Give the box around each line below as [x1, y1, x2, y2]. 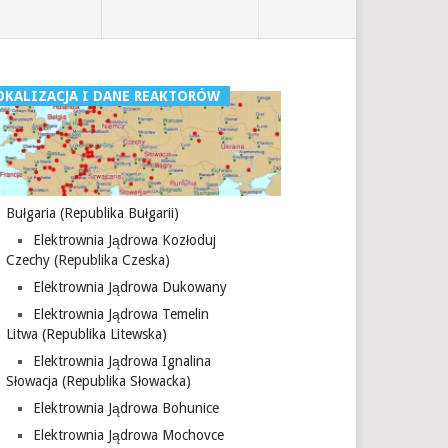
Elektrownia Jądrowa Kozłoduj [32, 232, 216, 249]
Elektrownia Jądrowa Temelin [32, 306, 209, 323]
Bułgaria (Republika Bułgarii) [6, 205, 180, 222]
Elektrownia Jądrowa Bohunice [32, 400, 219, 417]
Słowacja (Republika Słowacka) [6, 373, 192, 390]
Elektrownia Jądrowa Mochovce [32, 427, 224, 444]
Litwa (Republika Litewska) [6, 326, 168, 343]
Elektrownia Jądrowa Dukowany [32, 279, 227, 296]
